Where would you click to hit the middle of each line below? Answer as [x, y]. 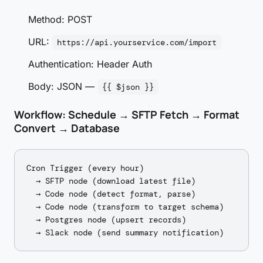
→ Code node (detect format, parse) [111, 194]
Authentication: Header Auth [90, 64]
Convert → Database [67, 128]
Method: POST [60, 19]
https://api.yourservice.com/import [137, 42]
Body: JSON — [63, 86]
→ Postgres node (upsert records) [106, 220]
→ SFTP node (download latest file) [111, 181]
